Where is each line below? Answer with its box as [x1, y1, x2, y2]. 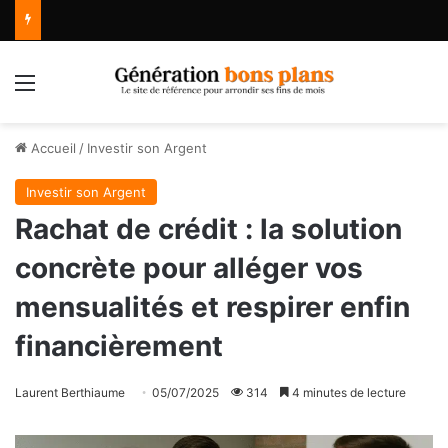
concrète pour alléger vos [15, 251, 363, 286]
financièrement [15, 329, 223, 364]
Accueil [27, 140, 76, 157]
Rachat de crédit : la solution [15, 212, 402, 247]
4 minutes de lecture [289, 385, 406, 401]
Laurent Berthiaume [15, 385, 125, 401]
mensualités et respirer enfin [15, 290, 410, 325]
